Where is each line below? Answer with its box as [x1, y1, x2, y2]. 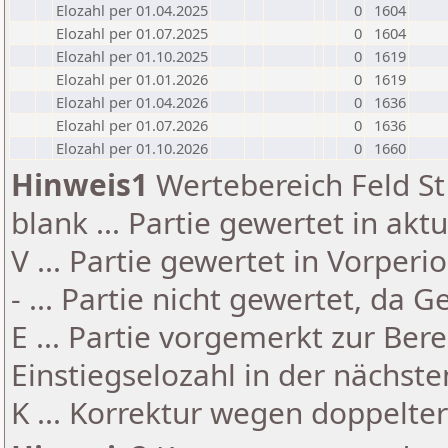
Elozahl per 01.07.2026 [56, 115, 208, 135]
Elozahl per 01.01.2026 [56, 69, 208, 89]
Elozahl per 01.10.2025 [56, 46, 208, 66]
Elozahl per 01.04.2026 [56, 92, 208, 112]
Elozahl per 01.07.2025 [56, 23, 208, 43]
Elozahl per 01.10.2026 [56, 138, 208, 158]
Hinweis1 [11, 164, 148, 205]
